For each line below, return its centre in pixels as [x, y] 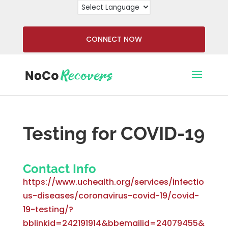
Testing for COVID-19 [113, 133]
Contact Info [59, 169]
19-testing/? [48, 209]
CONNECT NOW [114, 39]
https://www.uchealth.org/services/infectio [113, 182]
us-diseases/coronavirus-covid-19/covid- [111, 196]
